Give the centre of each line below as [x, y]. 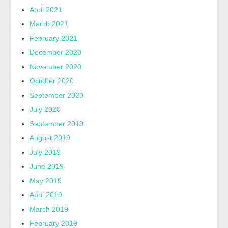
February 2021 [54, 38]
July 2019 [45, 152]
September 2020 [57, 95]
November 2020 [56, 66]
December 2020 [56, 52]
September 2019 [57, 123]
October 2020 [52, 81]
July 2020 [45, 109]
